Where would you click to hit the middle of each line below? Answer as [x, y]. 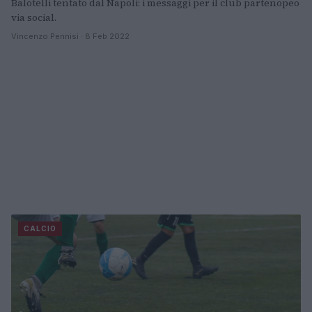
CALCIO [40, 229]
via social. [34, 18]
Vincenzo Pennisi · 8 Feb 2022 [70, 37]
